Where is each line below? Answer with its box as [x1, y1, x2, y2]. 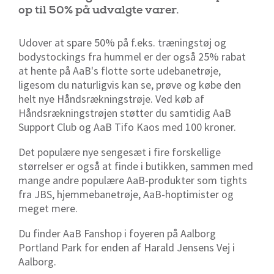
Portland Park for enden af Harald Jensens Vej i [18, 240, 235, 254]
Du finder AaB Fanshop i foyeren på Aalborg [18, 226, 216, 240]
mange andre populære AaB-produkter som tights [18, 172, 247, 187]
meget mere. [18, 201, 78, 215]
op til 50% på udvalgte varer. [18, 2, 179, 17]
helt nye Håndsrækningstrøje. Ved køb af [18, 91, 204, 106]
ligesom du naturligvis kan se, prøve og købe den [18, 77, 241, 92]
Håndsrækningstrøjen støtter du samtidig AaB [18, 105, 231, 120]
